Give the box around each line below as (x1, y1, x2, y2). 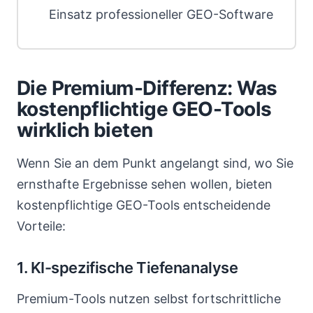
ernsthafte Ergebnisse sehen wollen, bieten (17, 177, 272, 191)
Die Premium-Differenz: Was (17, 76, 277, 100)
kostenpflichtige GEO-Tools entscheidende (17, 198, 270, 212)
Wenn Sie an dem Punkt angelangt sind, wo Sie (17, 156, 293, 170)
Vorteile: (17, 219, 66, 233)
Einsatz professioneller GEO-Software (49, 7, 273, 22)
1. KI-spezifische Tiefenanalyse (17, 259, 238, 277)
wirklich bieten (17, 118, 153, 142)
